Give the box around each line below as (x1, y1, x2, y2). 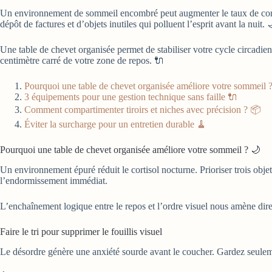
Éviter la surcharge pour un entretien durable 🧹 (24, 119, 206, 129)
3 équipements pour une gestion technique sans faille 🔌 (24, 92, 237, 102)
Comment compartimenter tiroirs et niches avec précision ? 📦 (24, 104, 261, 115)
